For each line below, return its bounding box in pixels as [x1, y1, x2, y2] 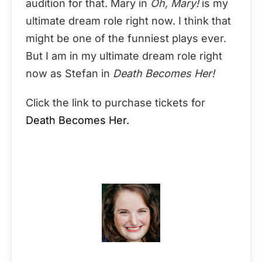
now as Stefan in [26, 67, 113, 80]
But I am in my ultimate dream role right [26, 49, 222, 62]
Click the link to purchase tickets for [26, 96, 205, 109]
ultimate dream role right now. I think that [26, 14, 231, 27]
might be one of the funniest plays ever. [26, 32, 226, 44]
